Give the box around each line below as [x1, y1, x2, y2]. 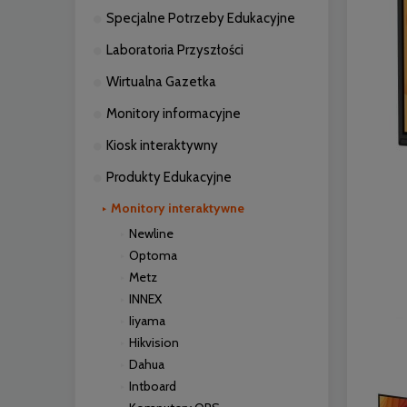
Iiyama [129, 313, 165, 329]
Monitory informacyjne [106, 105, 241, 122]
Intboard [129, 378, 176, 394]
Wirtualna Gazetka [106, 74, 216, 90]
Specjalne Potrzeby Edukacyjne [106, 10, 295, 26]
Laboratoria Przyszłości [106, 42, 243, 58]
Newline [129, 225, 174, 242]
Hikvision [129, 334, 179, 351]
